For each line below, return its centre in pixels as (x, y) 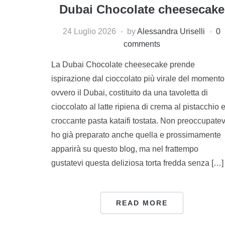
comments (142, 44)
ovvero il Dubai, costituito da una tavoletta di (130, 92)
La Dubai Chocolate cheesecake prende (123, 64)
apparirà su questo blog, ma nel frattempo (125, 149)
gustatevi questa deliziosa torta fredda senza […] (137, 163)
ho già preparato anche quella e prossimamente (136, 135)
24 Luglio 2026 (89, 31)
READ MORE (142, 203)
